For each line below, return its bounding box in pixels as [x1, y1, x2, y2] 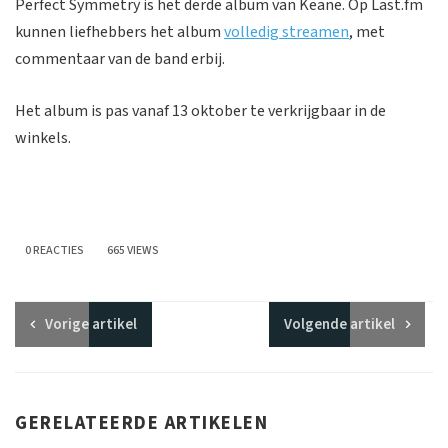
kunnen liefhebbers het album [15, 20, 224, 43]
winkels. [15, 127, 71, 150]
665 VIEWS [107, 241, 159, 259]
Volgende [283, 313, 350, 335]
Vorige [45, 313, 89, 335]
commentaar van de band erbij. [15, 47, 225, 70]
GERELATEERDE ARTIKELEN [15, 409, 269, 437]
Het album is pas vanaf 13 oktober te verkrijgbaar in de [15, 100, 386, 123]
